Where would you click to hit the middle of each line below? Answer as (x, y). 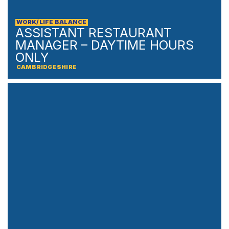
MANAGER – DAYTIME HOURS (105, 45)
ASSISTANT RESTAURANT (94, 33)
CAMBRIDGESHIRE (47, 67)
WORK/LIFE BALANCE (52, 22)
